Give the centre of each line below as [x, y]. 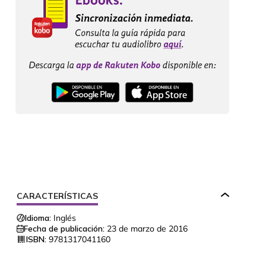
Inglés [65, 218]
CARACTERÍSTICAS [57, 196]
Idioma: [38, 218]
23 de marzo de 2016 [147, 229]
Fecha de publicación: [64, 229]
